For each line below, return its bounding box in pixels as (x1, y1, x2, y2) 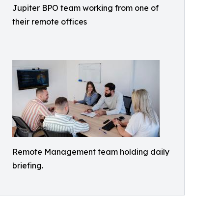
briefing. (12, 160, 43, 170)
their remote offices (12, 16, 87, 27)
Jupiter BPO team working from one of (12, 2, 159, 13)
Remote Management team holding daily (12, 146, 169, 157)
